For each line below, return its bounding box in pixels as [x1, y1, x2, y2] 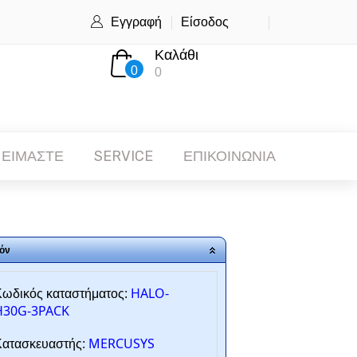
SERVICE [94, 147, 153, 165]
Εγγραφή [111, 14, 162, 29]
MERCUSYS [88, 335, 155, 352]
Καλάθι [154, 46, 198, 64]
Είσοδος [181, 14, 229, 29]
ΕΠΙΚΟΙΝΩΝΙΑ [183, 147, 276, 165]
